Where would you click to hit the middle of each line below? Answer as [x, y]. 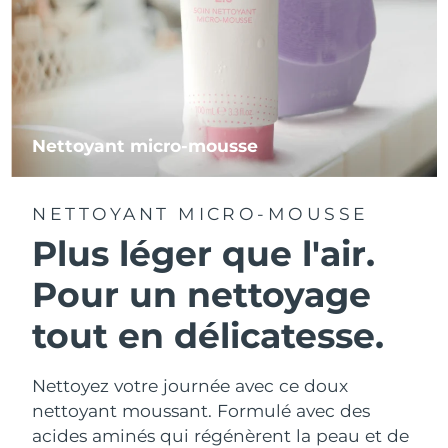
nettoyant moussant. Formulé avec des [201, 411]
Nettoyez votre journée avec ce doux [190, 386]
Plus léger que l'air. [204, 253]
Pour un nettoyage [202, 294]
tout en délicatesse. [208, 335]
